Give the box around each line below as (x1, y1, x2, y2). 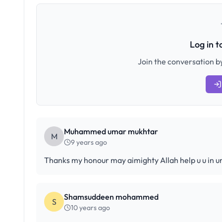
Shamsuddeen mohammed (64, 192, 159, 202)
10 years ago (71, 203, 110, 212)
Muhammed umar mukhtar (64, 126, 158, 136)
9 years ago (71, 138, 107, 147)
